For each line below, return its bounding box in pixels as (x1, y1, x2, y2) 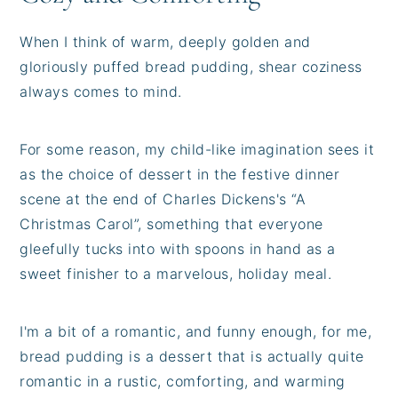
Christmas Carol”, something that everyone (20, 214, 323, 233)
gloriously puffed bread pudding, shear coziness (20, 57, 362, 76)
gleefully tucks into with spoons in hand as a (20, 239, 336, 258)
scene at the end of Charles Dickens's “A (20, 189, 306, 208)
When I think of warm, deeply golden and (20, 32, 311, 51)
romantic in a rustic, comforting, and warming (20, 371, 346, 390)
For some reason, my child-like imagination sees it (20, 139, 375, 158)
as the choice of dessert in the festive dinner (20, 164, 340, 183)
